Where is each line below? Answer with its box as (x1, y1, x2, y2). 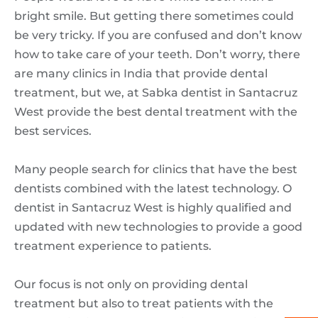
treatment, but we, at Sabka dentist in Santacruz (14, 86, 297, 100)
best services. (14, 124, 92, 138)
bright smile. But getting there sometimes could (14, 9, 294, 23)
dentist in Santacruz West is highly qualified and (14, 201, 292, 215)
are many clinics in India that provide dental (14, 67, 268, 81)
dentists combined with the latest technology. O (14, 182, 292, 196)
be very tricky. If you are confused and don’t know (14, 28, 302, 43)
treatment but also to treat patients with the (14, 297, 273, 311)
